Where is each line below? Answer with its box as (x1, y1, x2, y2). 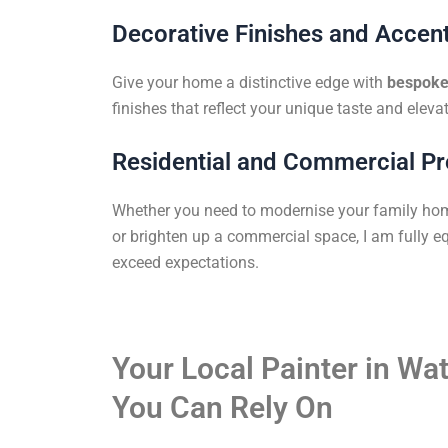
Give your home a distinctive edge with (112, 72, 387, 92)
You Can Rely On (112, 389, 333, 425)
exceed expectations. (112, 253, 259, 273)
